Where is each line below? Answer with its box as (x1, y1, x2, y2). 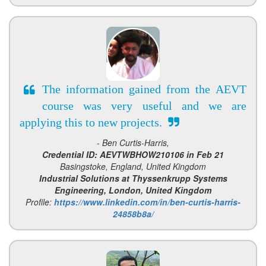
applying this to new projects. (20, 116, 168, 129)
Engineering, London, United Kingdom (55, 184, 211, 197)
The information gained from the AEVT (42, 83, 246, 96)
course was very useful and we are (42, 100, 246, 112)
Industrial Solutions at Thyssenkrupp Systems (39, 172, 227, 185)
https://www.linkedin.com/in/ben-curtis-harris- (54, 196, 240, 208)
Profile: (26, 196, 54, 208)
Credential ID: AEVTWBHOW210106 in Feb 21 (42, 148, 224, 161)
